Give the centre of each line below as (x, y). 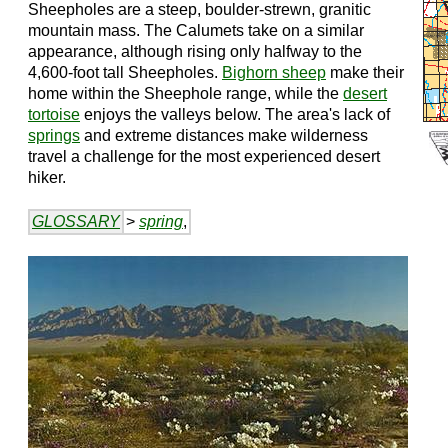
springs (54, 135)
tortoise (54, 114)
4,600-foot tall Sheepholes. (125, 72)
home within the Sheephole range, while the (185, 93)
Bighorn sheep (274, 72)
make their (365, 72)
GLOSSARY (76, 221)
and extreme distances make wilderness (224, 135)
